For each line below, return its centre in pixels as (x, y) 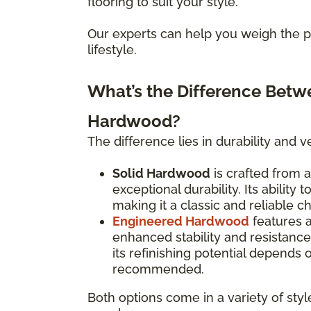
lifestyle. (112, 49)
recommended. (158, 269)
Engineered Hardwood (181, 221)
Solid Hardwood (161, 173)
